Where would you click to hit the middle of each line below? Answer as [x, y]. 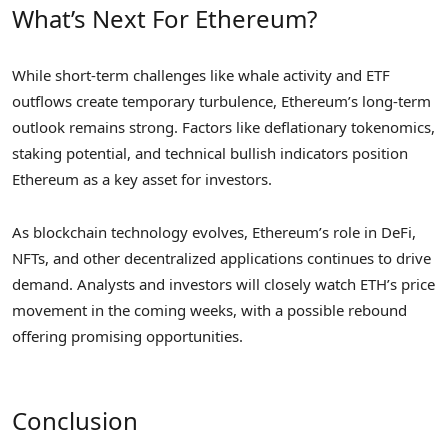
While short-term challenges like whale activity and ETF [201, 75]
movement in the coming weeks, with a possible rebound [209, 309]
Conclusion [75, 421]
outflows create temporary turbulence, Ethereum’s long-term [221, 101]
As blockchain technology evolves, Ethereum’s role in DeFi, [214, 231]
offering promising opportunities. [127, 335]
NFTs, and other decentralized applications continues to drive [221, 257]
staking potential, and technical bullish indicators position [210, 153]
